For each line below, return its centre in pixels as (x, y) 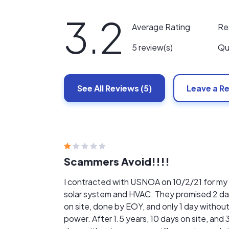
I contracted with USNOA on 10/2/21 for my (146, 182)
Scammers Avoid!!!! (117, 161)
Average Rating (161, 27)
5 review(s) (152, 47)
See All (90, 88)
